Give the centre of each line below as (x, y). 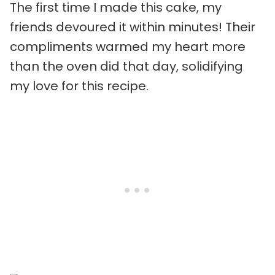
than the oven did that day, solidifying (126, 66)
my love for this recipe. (79, 86)
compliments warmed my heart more (128, 46)
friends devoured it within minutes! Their (133, 27)
